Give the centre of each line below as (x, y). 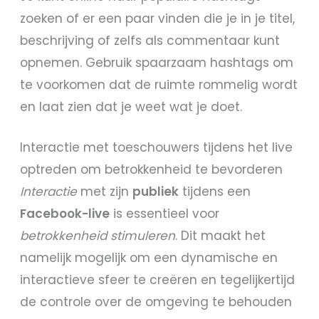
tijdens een (215, 191)
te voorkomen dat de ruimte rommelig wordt (159, 85)
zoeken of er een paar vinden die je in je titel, (158, 19)
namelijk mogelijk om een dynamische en (149, 257)
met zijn (105, 191)
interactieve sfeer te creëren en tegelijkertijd (158, 279)
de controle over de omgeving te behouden (156, 302)
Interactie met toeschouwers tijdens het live (157, 147)
